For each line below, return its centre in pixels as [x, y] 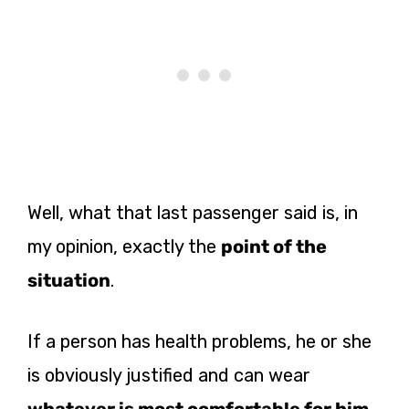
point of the [274, 246]
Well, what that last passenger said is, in [193, 212]
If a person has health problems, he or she [199, 341]
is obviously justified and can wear [169, 375]
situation [69, 280]
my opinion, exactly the [124, 246]
